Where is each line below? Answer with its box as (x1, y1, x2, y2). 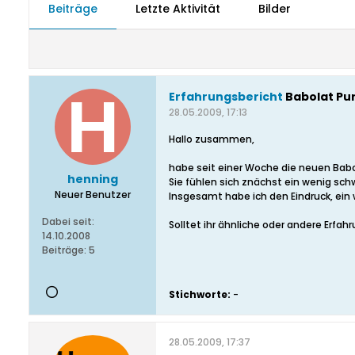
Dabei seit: (42, 215, 94, 228)
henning (67, 171, 118, 187)
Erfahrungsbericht (169, 89, 283, 105)
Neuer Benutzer (55, 188, 131, 201)
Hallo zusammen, (169, 132, 254, 146)
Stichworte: (169, 288, 231, 301)
